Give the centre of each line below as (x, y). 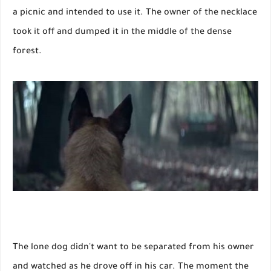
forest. (27, 52)
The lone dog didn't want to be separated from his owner (133, 248)
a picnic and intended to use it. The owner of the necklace (135, 13)
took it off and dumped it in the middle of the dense (122, 32)
